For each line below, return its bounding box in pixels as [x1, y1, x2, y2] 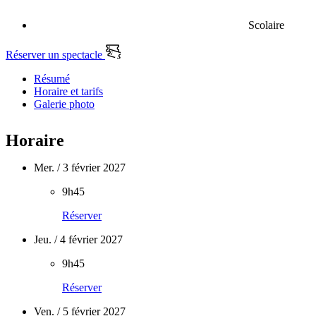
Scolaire [245, 19, 284, 32]
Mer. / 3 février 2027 [34, 162, 126, 174]
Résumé [34, 73, 70, 85]
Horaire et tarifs [34, 85, 103, 98]
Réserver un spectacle [6, 49, 105, 61]
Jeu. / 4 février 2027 [34, 233, 123, 245]
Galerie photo [34, 98, 95, 111]
